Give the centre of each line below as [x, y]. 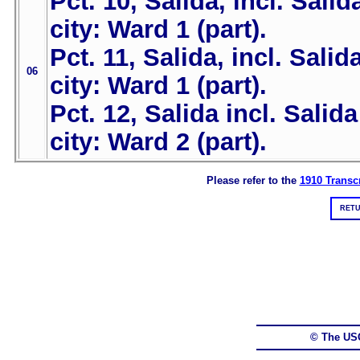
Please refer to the [253, 180]
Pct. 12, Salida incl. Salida [204, 114]
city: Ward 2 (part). [158, 142]
